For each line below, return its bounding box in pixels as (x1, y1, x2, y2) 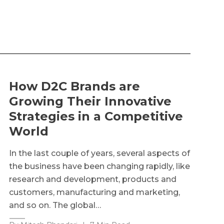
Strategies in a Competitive (8, 108, 183, 123)
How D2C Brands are (8, 78, 140, 93)
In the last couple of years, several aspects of (8, 148, 190, 158)
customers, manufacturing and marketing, (8, 187, 180, 197)
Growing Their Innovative (8, 93, 171, 108)
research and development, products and (8, 174, 176, 184)
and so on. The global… (8, 200, 101, 210)
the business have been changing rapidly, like (8, 161, 190, 171)
